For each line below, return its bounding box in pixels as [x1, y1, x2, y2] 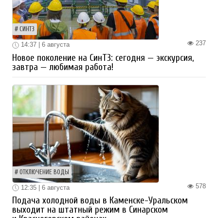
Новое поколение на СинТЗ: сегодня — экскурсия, [12, 52, 194, 63]
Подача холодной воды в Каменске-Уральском [12, 195, 188, 206]
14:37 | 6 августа [19, 41, 70, 49]
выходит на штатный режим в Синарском [12, 204, 168, 216]
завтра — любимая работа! [12, 61, 113, 73]
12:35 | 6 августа [19, 183, 70, 191]
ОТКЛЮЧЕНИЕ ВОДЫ [19, 168, 69, 176]
